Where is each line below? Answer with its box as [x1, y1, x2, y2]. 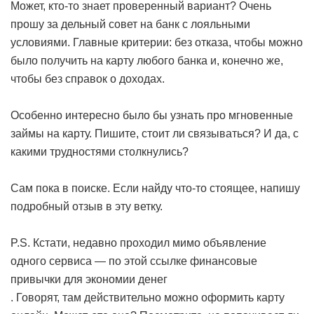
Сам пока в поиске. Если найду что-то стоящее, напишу [11, 182, 300, 194]
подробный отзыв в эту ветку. [11, 200, 163, 212]
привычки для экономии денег [11, 273, 168, 285]
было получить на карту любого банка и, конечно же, [11, 54, 283, 67]
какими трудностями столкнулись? [11, 145, 189, 158]
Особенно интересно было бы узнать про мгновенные [11, 109, 293, 121]
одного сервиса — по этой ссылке [11, 254, 190, 267]
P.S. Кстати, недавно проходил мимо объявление [11, 236, 266, 249]
